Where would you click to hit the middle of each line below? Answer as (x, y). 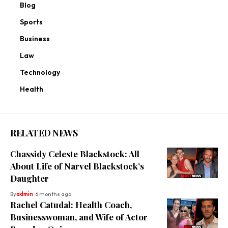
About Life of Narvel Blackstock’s (77, 166)
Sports (31, 22)
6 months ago (53, 194)
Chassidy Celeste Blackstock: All (75, 154)
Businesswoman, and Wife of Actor (79, 217)
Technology (40, 73)
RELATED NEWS (44, 133)
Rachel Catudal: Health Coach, (71, 205)
